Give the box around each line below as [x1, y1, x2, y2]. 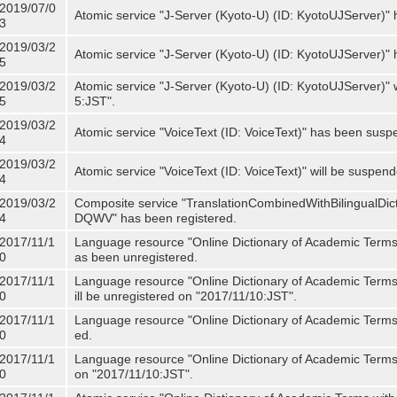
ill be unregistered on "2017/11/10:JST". [74, 289, 297, 303]
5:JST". [74, 94, 115, 108]
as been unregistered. [74, 250, 198, 264]
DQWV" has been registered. [74, 211, 237, 225]
